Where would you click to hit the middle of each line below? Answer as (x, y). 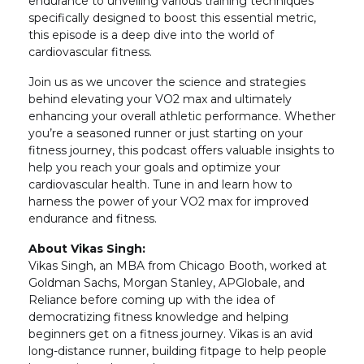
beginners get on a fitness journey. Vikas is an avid (171, 334)
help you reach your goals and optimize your (154, 167)
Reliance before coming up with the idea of (152, 300)
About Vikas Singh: (87, 249)
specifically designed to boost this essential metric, (172, 18)
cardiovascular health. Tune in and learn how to (160, 184)
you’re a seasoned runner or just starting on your (166, 133)
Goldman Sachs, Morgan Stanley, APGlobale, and (167, 283)
